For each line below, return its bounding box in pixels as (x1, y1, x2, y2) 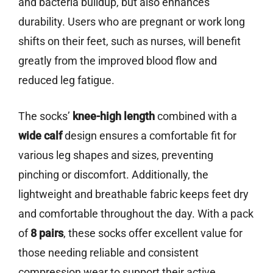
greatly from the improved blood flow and (18, 54, 217, 68)
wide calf (18, 129, 62, 143)
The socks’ (18, 110, 73, 123)
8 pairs (30, 227, 63, 240)
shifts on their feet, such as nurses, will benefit (18, 35, 241, 48)
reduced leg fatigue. (18, 74, 115, 87)
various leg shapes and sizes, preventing (18, 149, 213, 162)
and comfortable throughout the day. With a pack (18, 207, 253, 221)
